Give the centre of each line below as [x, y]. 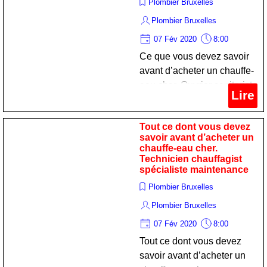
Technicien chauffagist [191, 159]
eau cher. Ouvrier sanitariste [198, 85]
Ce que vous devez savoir [194, 56]
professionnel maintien [187, 99]
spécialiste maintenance [194, 170]
